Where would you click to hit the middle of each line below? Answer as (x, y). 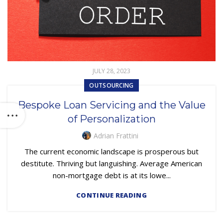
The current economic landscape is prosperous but (111, 152)
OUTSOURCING (111, 86)
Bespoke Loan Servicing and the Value (111, 105)
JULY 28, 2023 (111, 71)
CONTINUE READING (111, 195)
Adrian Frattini (116, 136)
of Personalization (111, 119)
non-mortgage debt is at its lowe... (111, 175)
